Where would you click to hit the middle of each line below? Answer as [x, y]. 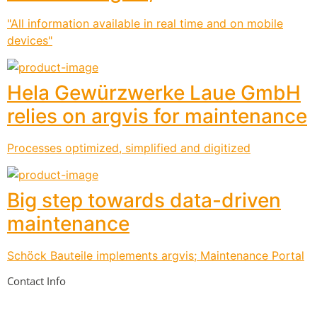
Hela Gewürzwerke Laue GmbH [154, 92]
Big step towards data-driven [144, 201]
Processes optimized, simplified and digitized [129, 148]
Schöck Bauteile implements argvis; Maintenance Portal [156, 256]
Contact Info [36, 281]
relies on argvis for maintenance [157, 116]
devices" [30, 40]
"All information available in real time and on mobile [145, 23]
